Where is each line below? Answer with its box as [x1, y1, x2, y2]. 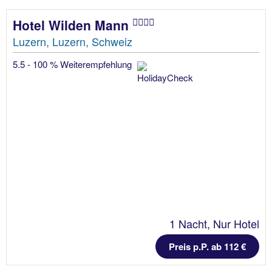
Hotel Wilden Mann [13, 16, 132, 34]
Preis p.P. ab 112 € [169, 240, 246, 254]
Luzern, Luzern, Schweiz [13, 33, 132, 49]
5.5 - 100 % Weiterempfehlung [13, 58, 134, 70]
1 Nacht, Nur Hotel [169, 216, 259, 232]
